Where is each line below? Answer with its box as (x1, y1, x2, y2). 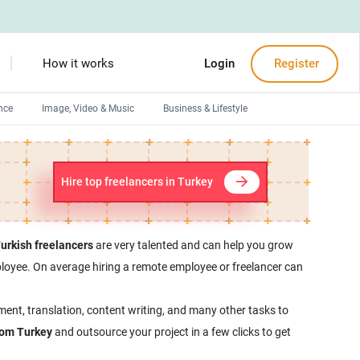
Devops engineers (44, 141, 121, 152)
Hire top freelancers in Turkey (60, 175, 213, 188)
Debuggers (44, 195, 91, 207)
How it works (42, 56, 114, 71)
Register (270, 56, 319, 71)
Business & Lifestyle (163, 103, 247, 114)
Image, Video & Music (42, 103, 134, 114)
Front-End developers (44, 168, 136, 179)
